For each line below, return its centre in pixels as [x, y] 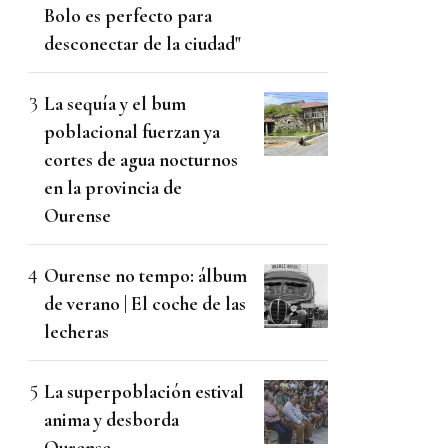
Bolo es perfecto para [128, 16]
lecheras [76, 332]
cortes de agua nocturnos [141, 160]
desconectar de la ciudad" [142, 44]
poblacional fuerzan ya [132, 132]
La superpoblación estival [144, 392]
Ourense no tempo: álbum [145, 276]
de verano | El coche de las [145, 304]
